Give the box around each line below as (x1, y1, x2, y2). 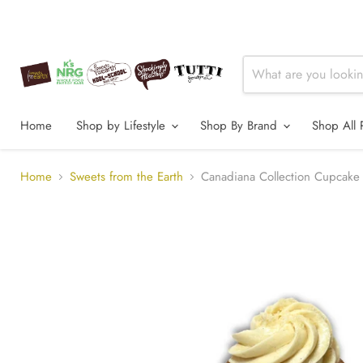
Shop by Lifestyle (76, 117, 169, 135)
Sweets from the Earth (70, 168, 183, 186)
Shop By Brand (200, 117, 281, 135)
